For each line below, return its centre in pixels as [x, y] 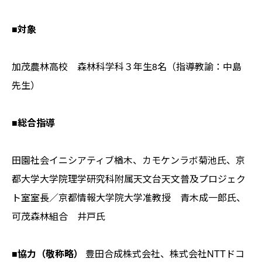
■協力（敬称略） [47, 254]
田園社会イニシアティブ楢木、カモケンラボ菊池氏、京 [128, 160]
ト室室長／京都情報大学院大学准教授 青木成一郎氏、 [129, 198]
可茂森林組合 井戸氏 [58, 216]
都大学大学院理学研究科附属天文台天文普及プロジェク [129, 179]
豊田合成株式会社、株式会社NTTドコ [164, 254]
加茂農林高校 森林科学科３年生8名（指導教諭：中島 [127, 67]
